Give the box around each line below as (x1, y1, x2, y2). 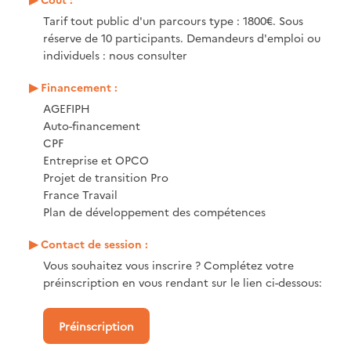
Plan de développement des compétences (43, 203, 266, 219)
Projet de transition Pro (43, 168, 168, 185)
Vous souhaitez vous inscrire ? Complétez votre (43, 256, 294, 273)
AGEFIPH (43, 100, 90, 116)
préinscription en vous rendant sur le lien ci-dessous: (43, 273, 322, 290)
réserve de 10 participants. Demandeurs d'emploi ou (43, 29, 320, 45)
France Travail (43, 186, 118, 202)
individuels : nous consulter (43, 46, 187, 63)
